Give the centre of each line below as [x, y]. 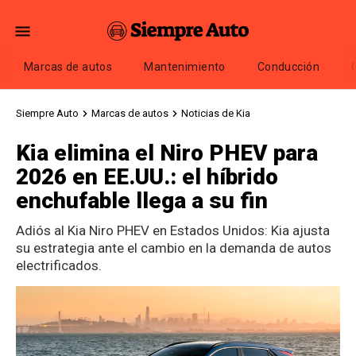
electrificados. [59, 265]
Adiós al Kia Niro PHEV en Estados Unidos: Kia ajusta [173, 230]
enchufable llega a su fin [142, 201]
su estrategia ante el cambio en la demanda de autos [174, 248]
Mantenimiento [185, 67]
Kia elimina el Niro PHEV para [167, 153]
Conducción [288, 67]
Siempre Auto [47, 113]
